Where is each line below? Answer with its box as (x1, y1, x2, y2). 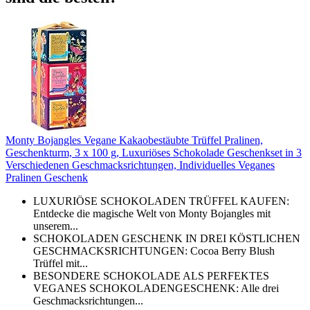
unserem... (33, 219, 78, 232)
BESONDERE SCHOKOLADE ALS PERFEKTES (33, 269, 269, 282)
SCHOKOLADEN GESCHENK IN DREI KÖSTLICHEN (33, 232, 300, 244)
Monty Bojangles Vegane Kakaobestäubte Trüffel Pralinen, (6, 134, 263, 146)
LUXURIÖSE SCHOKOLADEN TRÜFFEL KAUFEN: (33, 194, 289, 207)
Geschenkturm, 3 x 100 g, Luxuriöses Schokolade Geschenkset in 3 (6, 146, 302, 158)
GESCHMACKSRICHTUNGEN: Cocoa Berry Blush (33, 244, 275, 257)
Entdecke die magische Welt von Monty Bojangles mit (33, 207, 271, 219)
